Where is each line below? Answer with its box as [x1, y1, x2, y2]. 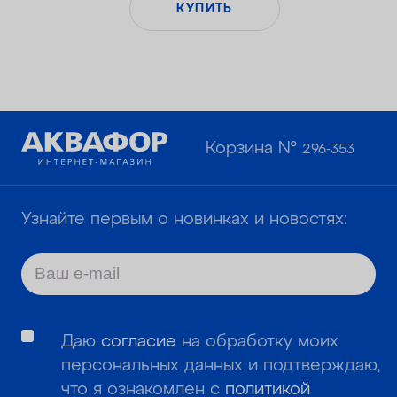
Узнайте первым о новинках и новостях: [20, 210, 347, 228]
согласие [101, 332, 177, 350]
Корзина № [206, 140, 303, 158]
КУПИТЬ [175, 3, 233, 16]
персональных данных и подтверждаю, [61, 356, 381, 374]
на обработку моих [176, 332, 339, 350]
